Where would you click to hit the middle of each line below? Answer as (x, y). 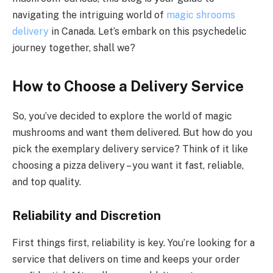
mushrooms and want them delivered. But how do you (132, 132)
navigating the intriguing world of (89, 15)
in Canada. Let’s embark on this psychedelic (148, 31)
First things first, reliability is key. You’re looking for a (133, 243)
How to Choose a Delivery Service (128, 86)
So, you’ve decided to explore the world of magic (122, 116)
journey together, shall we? (74, 48)
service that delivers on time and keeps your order (126, 259)
